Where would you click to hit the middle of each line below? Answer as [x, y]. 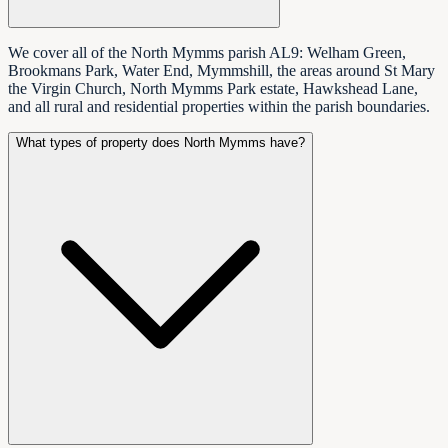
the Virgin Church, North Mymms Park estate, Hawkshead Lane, [213, 89]
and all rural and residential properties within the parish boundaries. [219, 107]
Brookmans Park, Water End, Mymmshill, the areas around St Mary [221, 71]
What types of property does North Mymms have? [160, 143]
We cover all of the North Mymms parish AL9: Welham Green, [207, 53]
